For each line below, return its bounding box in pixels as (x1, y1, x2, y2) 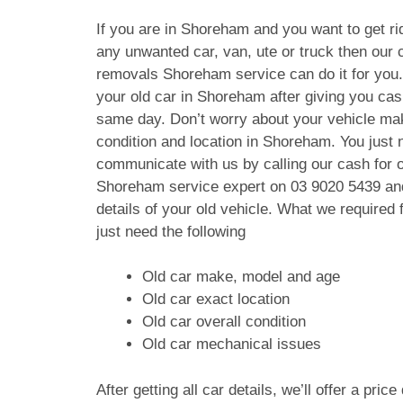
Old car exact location (142, 291, 290, 308)
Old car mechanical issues (142, 336, 321, 353)
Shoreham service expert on (96, 177, 291, 195)
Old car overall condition (142, 313, 306, 330)
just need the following (96, 222, 246, 240)
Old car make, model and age (142, 268, 340, 285)
